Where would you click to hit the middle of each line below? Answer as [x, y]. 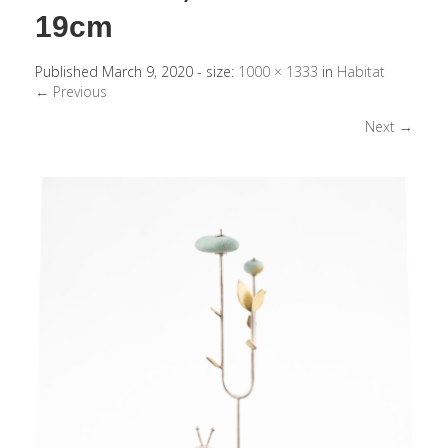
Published [68, 71]
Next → [389, 126]
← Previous [71, 91]
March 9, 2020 [147, 71]
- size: [215, 71]
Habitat [361, 71]
